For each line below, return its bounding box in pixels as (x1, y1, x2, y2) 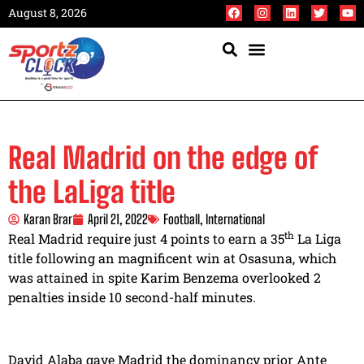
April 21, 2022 (88, 211, 148, 227)
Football (163, 211, 200, 227)
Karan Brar (24, 211, 72, 227)
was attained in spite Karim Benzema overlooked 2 (8, 269, 321, 287)
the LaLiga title (8, 175, 175, 210)
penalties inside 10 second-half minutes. (8, 288, 256, 306)
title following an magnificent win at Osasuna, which (8, 249, 336, 267)
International (206, 211, 265, 227)
